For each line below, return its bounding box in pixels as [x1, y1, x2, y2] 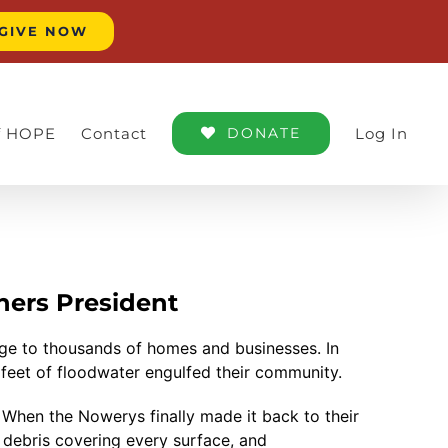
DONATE [227, 123, 301, 142]
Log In [355, 123, 408, 143]
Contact [81, 123, 148, 143]
